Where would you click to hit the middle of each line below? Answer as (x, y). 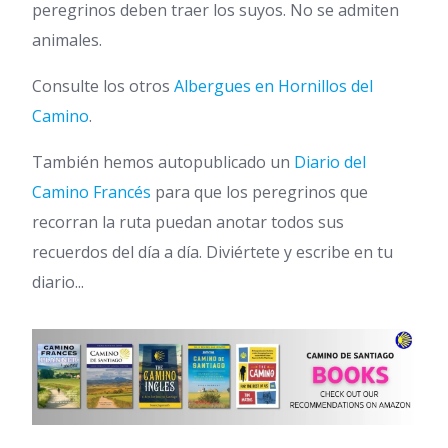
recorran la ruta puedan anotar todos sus (188, 222)
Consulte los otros (103, 86)
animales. (67, 40)
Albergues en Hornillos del (273, 86)
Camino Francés (91, 192)
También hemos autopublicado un (163, 162)
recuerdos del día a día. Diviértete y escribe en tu (212, 252)
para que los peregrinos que (259, 192)
